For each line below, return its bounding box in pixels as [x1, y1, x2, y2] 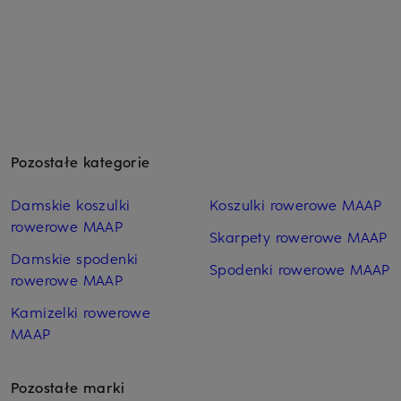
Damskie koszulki [11, 193, 131, 214]
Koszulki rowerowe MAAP [209, 193, 382, 214]
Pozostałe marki [11, 376, 125, 397]
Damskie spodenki [11, 247, 139, 268]
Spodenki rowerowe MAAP [209, 258, 390, 278]
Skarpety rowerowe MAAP [209, 226, 388, 246]
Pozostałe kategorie [11, 150, 150, 171]
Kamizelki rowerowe [11, 301, 151, 321]
